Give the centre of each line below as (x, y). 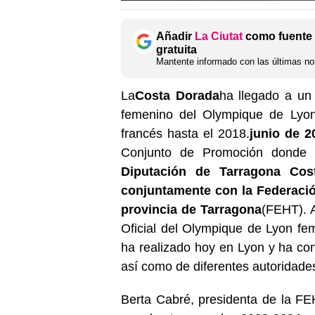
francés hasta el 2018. (186, 133)
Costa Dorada (177, 95)
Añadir (175, 36)
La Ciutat (219, 36)
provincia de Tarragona (192, 209)
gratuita (176, 49)
